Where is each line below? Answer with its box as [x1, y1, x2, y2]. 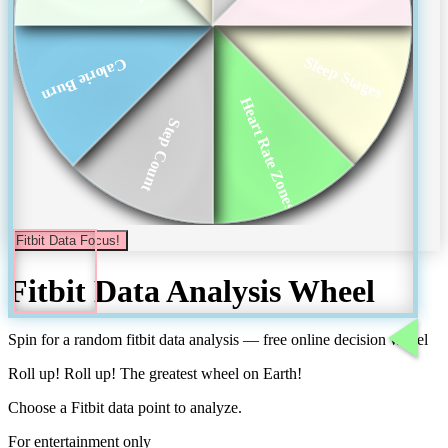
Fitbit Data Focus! [16, 233, 120, 249]
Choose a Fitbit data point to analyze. [8, 398, 242, 416]
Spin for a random [8, 330, 126, 348]
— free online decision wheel [239, 330, 428, 348]
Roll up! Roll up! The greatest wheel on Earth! [8, 364, 302, 382]
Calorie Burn [39, 55, 130, 106]
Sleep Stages [301, 53, 385, 101]
